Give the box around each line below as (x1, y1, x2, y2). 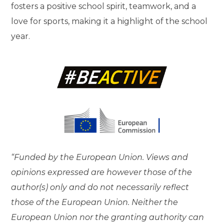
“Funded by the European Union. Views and (11, 152, 188, 162)
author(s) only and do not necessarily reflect (11, 182, 189, 192)
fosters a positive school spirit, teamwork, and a (11, 1, 196, 11)
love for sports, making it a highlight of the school (11, 16, 208, 26)
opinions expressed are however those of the (11, 167, 192, 177)
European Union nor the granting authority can (11, 212, 204, 222)
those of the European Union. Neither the (11, 197, 178, 207)
